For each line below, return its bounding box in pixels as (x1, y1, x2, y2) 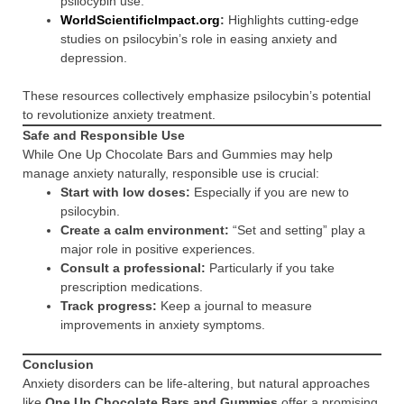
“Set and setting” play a (229, 223, 365, 237)
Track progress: (60, 298, 157, 313)
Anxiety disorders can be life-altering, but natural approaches (23, 376, 370, 390)
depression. (60, 50, 127, 65)
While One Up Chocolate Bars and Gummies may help (23, 147, 333, 161)
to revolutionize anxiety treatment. (23, 107, 216, 122)
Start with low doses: (60, 185, 190, 199)
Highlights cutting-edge (225, 13, 359, 27)
